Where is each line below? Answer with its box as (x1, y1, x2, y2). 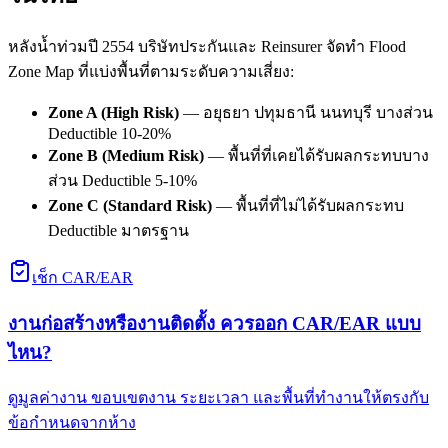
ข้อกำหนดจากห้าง (8, 414, 136, 432)
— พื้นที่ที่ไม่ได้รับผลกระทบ (212, 197, 404, 215)
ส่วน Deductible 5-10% (48, 172, 197, 190)
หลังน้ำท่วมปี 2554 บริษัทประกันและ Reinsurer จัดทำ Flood (8, 38, 406, 56)
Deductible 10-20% (48, 125, 171, 143)
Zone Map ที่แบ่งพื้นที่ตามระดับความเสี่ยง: (8, 63, 294, 81)
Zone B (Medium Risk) (48, 147, 204, 165)
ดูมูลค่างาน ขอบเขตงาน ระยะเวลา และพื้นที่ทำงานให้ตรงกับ (8, 389, 429, 407)
